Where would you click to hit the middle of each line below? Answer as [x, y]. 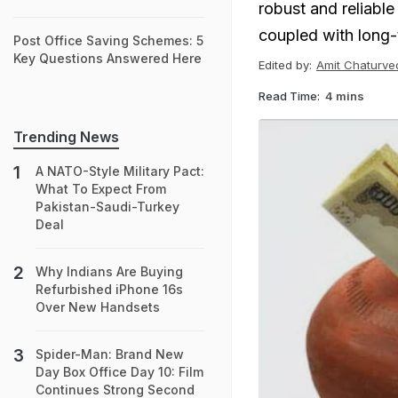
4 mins [345, 96]
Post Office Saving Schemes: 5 [108, 40]
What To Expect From [101, 189]
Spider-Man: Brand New [110, 354]
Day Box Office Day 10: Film [119, 372]
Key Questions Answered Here [107, 58]
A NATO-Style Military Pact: [120, 171]
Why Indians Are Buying [109, 271]
